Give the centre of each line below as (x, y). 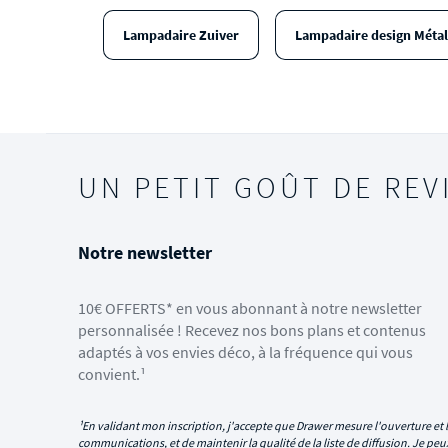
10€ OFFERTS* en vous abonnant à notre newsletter (250, 308)
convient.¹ (112, 374)
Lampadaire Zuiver (180, 35)
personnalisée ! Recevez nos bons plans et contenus (252, 330)
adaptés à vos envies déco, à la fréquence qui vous (245, 352)
